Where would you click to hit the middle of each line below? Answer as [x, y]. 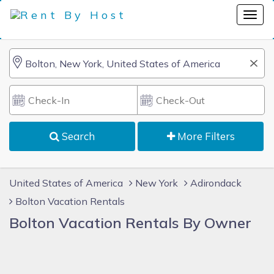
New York [157, 183]
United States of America [66, 183]
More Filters [205, 136]
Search [77, 136]
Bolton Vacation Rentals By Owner [130, 223]
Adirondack [216, 183]
